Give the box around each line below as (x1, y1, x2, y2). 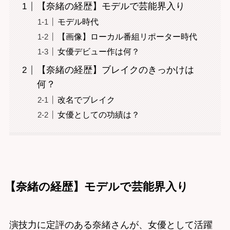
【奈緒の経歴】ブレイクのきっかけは (36, 65, 194, 75)
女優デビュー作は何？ (57, 47, 140, 56)
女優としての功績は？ (57, 110, 140, 120)
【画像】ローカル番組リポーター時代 (57, 32, 197, 42)
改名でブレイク (57, 95, 115, 105)
